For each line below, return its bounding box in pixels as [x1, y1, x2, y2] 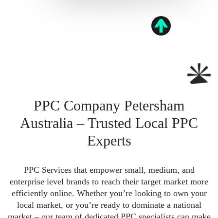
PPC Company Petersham [34, 97, 184, 113]
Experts [87, 132, 131, 148]
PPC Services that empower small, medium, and [23, 165, 195, 175]
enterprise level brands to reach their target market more [10, 177, 208, 186]
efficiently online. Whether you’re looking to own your [11, 188, 207, 198]
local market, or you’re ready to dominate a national [17, 200, 201, 210]
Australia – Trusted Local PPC [20, 115, 198, 131]
